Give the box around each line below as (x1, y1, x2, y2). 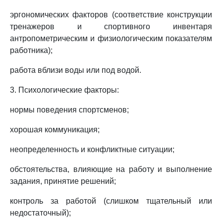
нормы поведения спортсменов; (10, 106, 129, 114)
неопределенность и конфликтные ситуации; (10, 145, 174, 154)
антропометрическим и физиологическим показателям (10, 34, 212, 43)
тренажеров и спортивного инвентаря (10, 22, 212, 31)
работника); (10, 46, 53, 55)
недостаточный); (10, 209, 71, 217)
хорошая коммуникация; (10, 125, 100, 134)
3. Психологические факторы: (10, 86, 119, 94)
